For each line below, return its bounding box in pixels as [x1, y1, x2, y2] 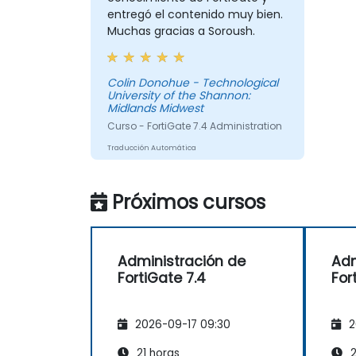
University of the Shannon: [106, 87, 250, 104]
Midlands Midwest [106, 100, 203, 117]
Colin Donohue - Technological [106, 75, 192, 91]
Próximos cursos [112, 189, 265, 216]
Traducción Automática [106, 143, 196, 153]
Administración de [118, 252, 246, 272]
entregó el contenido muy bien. [106, 6, 283, 23]
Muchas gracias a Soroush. [106, 23, 255, 40]
